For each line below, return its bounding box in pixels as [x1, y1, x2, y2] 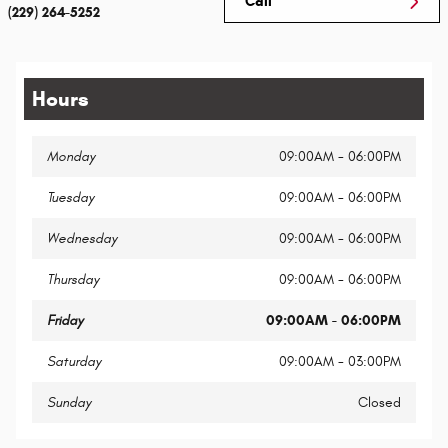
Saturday [47, 353, 101, 370]
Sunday [47, 394, 91, 411]
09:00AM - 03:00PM [279, 353, 401, 370]
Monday [47, 148, 95, 165]
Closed [358, 394, 401, 411]
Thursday [47, 271, 99, 288]
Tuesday [47, 189, 94, 206]
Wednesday [47, 230, 117, 247]
